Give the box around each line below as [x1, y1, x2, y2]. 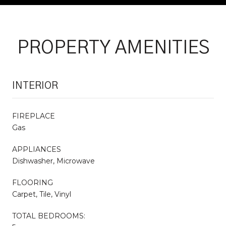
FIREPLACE [12, 111, 55, 121]
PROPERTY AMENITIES [17, 38, 209, 57]
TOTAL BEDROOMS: [12, 211, 85, 220]
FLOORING [12, 178, 53, 187]
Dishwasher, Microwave [12, 156, 95, 165]
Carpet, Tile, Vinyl [12, 189, 71, 199]
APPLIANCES [12, 144, 61, 154]
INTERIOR [12, 80, 58, 91]
